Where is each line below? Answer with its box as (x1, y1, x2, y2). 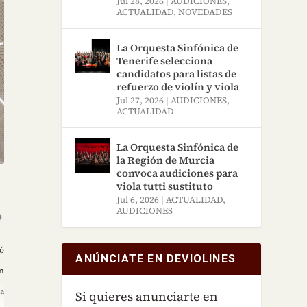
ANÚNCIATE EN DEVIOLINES (75, 251, 236, 265)
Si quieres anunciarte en (75, 287, 219, 305)
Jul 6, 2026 (116, 193, 160, 206)
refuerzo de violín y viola (116, 79, 240, 94)
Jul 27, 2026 (116, 94, 164, 106)
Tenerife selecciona (116, 53, 213, 68)
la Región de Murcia (116, 152, 215, 167)
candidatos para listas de (116, 66, 237, 81)
